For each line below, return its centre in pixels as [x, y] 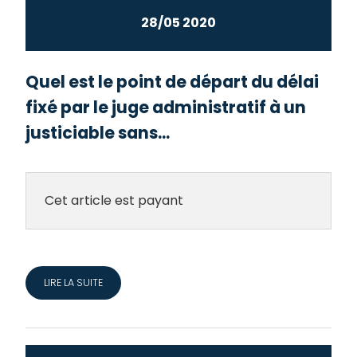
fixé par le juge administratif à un [166, 108]
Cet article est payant [114, 200]
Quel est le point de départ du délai [173, 82]
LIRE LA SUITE [73, 282]
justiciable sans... [98, 133]
